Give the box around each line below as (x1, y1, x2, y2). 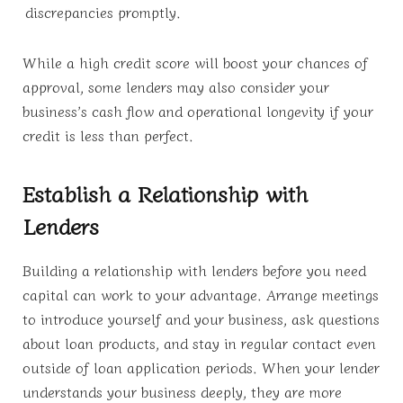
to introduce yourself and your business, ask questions (22, 307, 380, 329)
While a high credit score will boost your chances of (22, 51, 368, 74)
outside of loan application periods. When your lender (22, 355, 380, 378)
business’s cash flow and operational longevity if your (22, 100, 373, 122)
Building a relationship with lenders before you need (22, 258, 366, 281)
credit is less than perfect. (22, 124, 193, 147)
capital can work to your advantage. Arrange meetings (22, 282, 379, 305)
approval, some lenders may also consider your (22, 76, 329, 98)
